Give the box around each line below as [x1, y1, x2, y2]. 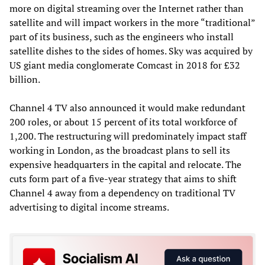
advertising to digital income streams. [9, 201, 169, 214]
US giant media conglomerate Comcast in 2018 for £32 [9, 59, 240, 72]
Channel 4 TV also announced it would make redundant [9, 101, 245, 115]
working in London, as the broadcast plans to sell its [9, 144, 230, 157]
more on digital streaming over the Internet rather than [9, 2, 244, 15]
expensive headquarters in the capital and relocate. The [9, 158, 241, 172]
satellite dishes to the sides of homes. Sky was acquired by [9, 44, 253, 58]
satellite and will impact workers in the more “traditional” [9, 16, 255, 30]
